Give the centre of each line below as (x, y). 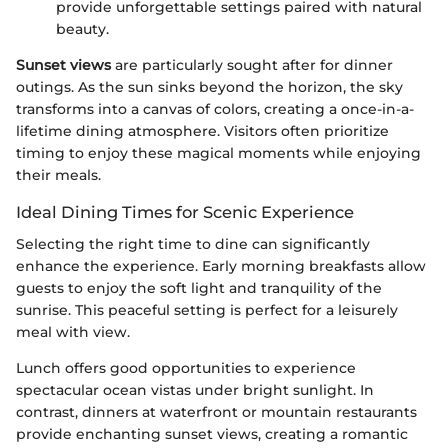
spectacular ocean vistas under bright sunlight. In (195, 389)
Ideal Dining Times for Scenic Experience (185, 211)
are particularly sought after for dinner (252, 64)
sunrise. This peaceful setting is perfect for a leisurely (207, 309)
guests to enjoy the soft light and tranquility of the (199, 287)
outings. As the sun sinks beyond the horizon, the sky (209, 86)
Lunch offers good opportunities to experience (186, 367)
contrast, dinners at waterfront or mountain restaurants (216, 411)
